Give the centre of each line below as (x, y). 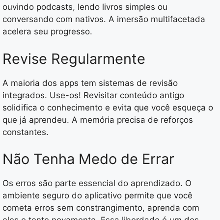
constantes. (26, 132)
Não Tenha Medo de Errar (88, 159)
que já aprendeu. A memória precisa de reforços (98, 120)
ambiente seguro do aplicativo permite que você (97, 196)
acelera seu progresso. (47, 32)
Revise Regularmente (74, 58)
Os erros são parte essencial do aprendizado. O (97, 183)
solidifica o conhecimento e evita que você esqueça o (108, 107)
